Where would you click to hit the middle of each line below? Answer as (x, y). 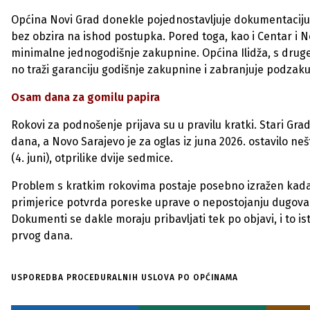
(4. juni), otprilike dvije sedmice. (92, 158)
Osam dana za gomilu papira (85, 97)
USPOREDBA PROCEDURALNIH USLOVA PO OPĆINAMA (125, 277)
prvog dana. (42, 236)
